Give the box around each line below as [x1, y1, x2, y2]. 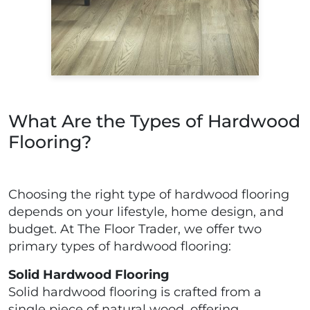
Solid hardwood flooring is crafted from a [8, 284, 262, 300]
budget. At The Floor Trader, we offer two [8, 221, 262, 237]
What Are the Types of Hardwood [8, 111, 300, 132]
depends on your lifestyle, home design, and [8, 204, 284, 220]
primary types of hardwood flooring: [8, 239, 231, 255]
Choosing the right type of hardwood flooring [8, 187, 289, 203]
